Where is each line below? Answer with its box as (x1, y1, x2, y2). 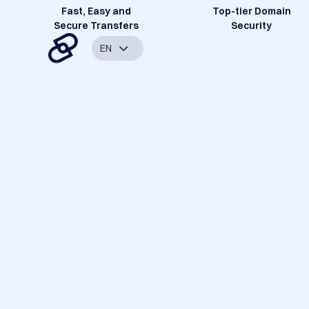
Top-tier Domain (212, 5, 291, 18)
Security (231, 19, 272, 32)
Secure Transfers (54, 19, 139, 32)
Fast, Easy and (61, 5, 131, 18)
